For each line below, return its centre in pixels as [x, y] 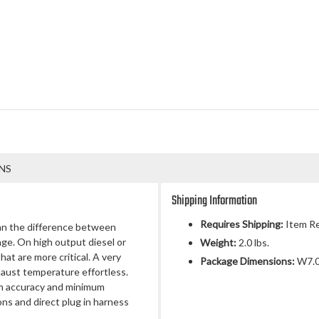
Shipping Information [214, 201]
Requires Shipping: [242, 224]
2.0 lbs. [253, 242]
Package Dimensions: [247, 261]
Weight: [218, 242]
